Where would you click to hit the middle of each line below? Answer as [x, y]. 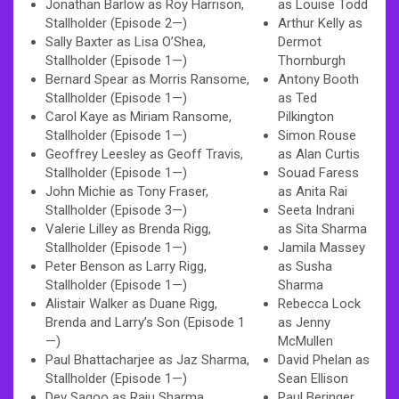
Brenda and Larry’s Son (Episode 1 [145, 322]
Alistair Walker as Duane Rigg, [131, 303]
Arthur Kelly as [320, 23]
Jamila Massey [322, 247]
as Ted [297, 98]
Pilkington [306, 116]
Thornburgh [312, 60]
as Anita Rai [313, 191]
